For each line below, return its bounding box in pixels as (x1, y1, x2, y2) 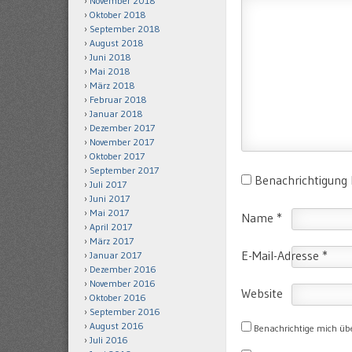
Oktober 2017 (90, 150, 145, 162)
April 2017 (90, 221, 132, 233)
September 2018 (90, 23, 160, 35)
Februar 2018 (90, 93, 147, 105)
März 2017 (90, 235, 134, 247)
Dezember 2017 (90, 122, 155, 134)
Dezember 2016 (90, 263, 156, 275)
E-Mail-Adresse (241, 247, 322, 264)
